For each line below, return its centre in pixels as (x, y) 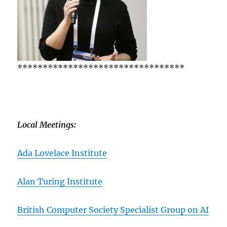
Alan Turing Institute (60, 181)
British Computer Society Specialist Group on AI (113, 210)
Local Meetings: (47, 124)
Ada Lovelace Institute (62, 153)
